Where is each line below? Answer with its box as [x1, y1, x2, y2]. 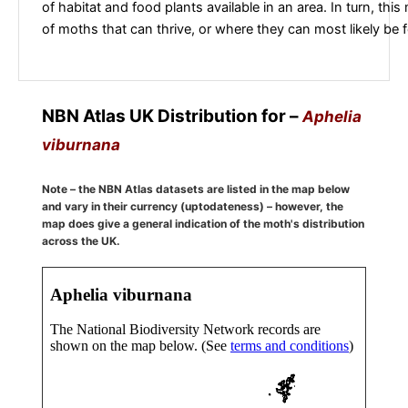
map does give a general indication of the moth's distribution [42, 216, 364, 230]
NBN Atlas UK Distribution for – [42, 105, 302, 127]
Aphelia [302, 107, 362, 126]
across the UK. [42, 233, 120, 248]
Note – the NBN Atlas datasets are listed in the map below [42, 181, 350, 196]
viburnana [42, 135, 120, 154]
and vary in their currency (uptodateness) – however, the [42, 199, 343, 213]
